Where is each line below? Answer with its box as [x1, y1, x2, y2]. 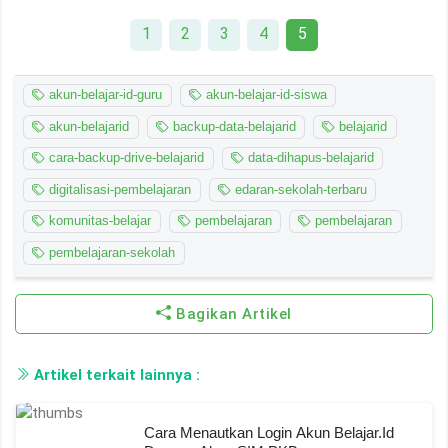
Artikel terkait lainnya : [30, 365, 200, 384]
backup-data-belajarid [168, 119, 296, 135]
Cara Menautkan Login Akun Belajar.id [144, 424, 394, 442]
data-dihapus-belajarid [243, 150, 374, 166]
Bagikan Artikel [171, 304, 292, 323]
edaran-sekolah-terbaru [230, 182, 367, 198]
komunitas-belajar [45, 213, 152, 229]
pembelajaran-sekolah [45, 245, 176, 261]
